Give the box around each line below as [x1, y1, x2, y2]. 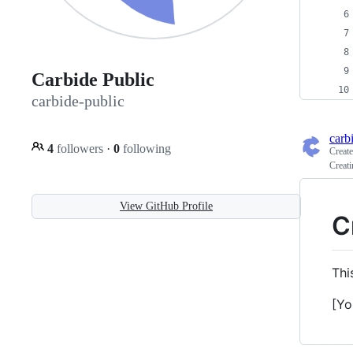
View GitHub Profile [120, 199, 213, 212]
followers [54, 141, 106, 155]
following [120, 141, 171, 155]
